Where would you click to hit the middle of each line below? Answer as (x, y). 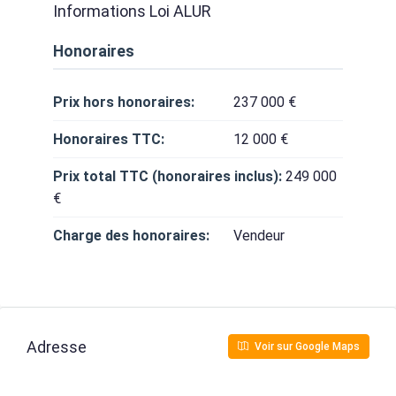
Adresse (57, 346)
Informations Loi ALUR (132, 11)
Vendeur (259, 236)
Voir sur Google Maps (306, 346)
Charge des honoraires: (131, 236)
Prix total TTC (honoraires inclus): (168, 176)
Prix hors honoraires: (124, 102)
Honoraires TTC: (109, 139)
